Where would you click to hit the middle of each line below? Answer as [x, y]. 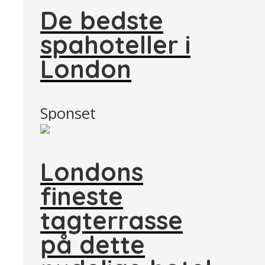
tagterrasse [112, 220]
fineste [82, 196]
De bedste [102, 20]
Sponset [68, 113]
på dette [93, 245]
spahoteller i [115, 44]
